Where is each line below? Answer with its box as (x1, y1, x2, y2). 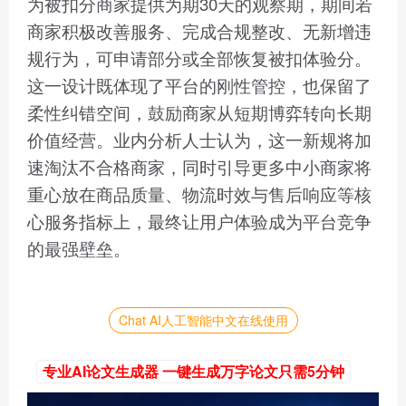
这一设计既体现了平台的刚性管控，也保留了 (27, 73, 372, 97)
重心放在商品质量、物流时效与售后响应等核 (27, 182, 372, 206)
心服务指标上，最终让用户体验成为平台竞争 (27, 209, 372, 233)
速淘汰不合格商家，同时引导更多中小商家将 (27, 155, 372, 179)
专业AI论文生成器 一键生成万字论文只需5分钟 (43, 361, 344, 382)
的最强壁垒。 (27, 237, 130, 260)
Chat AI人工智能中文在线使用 (118, 311, 288, 329)
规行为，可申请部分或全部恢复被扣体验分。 (27, 46, 372, 70)
